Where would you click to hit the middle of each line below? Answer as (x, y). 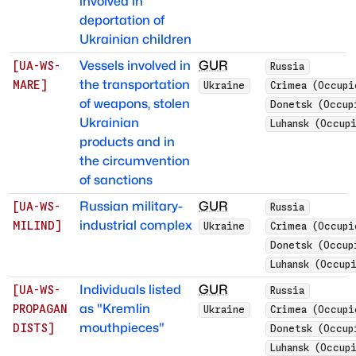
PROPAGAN (40, 310)
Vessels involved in (135, 66)
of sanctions (116, 180)
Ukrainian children (135, 40)
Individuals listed (130, 290)
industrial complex (136, 226)
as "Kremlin (115, 309)
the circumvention (135, 161)
